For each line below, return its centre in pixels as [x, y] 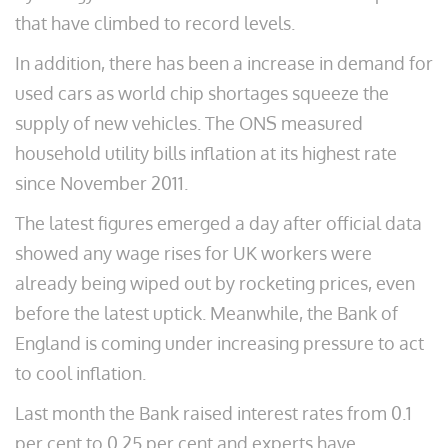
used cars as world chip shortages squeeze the [202, 93]
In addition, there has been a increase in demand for [224, 63]
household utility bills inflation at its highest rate [206, 153]
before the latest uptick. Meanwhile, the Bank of [206, 313]
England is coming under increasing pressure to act [219, 343]
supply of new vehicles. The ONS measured [189, 123]
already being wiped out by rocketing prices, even [215, 283]
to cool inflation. [80, 373]
